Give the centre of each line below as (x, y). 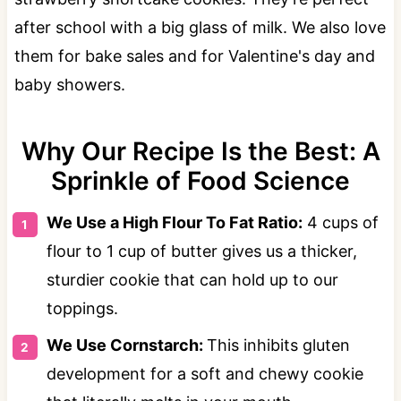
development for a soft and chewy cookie (205, 373)
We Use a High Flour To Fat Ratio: (174, 222)
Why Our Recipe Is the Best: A (200, 151)
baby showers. (69, 84)
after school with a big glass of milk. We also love (200, 27)
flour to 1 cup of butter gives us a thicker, (201, 251)
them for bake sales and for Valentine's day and (194, 55)
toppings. (82, 308)
